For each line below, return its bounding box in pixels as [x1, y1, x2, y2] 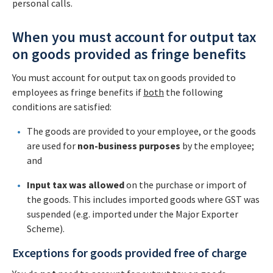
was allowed [69, 179, 124, 191]
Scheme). [27, 222, 65, 235]
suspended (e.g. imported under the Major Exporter [27, 208, 238, 220]
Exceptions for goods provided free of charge [12, 245, 247, 260]
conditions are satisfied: [12, 101, 112, 113]
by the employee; [182, 140, 254, 152]
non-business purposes [76, 140, 182, 152]
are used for [27, 140, 76, 152]
